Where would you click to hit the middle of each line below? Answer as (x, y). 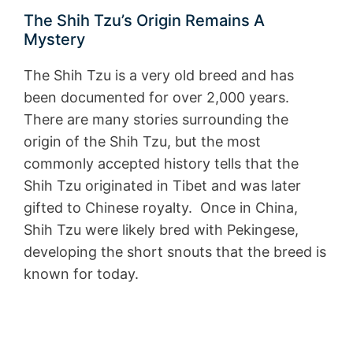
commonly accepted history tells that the (161, 163)
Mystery (54, 39)
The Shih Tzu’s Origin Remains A (144, 20)
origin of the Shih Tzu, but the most (142, 141)
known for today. (81, 273)
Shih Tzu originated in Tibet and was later (162, 185)
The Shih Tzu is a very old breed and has (159, 75)
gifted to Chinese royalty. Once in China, (161, 207)
